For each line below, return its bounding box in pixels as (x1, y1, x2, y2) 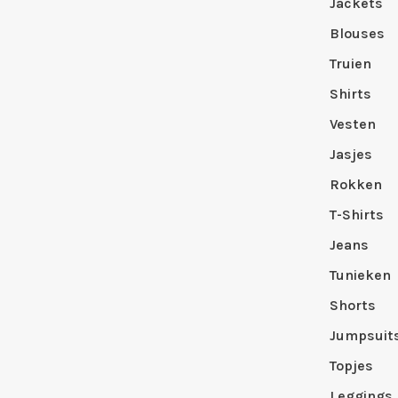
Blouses (330, 24, 385, 42)
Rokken (330, 175, 382, 193)
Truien (330, 54, 371, 72)
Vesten (330, 115, 376, 132)
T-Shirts (330, 205, 384, 223)
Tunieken (330, 266, 391, 283)
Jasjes (330, 145, 372, 163)
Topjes (330, 356, 373, 374)
